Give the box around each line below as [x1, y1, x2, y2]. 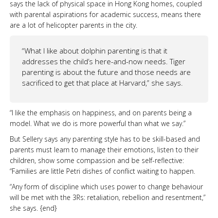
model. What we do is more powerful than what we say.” [10, 118, 185, 128]
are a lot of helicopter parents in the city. [10, 20, 137, 30]
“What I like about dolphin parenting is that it [22, 45, 167, 55]
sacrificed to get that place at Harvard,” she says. [22, 77, 183, 88]
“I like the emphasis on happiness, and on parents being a [10, 108, 192, 117]
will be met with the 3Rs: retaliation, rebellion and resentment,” [10, 192, 205, 202]
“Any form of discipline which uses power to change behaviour [10, 182, 203, 191]
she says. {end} [10, 203, 57, 213]
